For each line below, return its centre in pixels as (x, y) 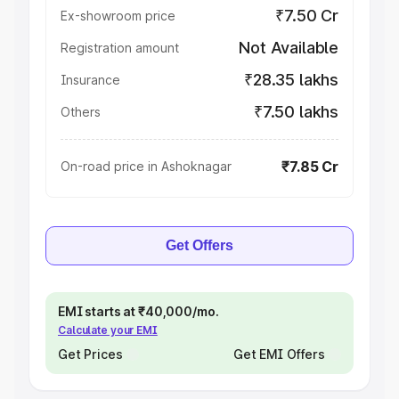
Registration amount (120, 48)
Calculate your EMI (108, 330)
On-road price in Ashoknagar (146, 166)
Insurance (90, 80)
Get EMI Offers (279, 354)
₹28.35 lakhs (291, 80)
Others (81, 112)
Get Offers (199, 245)
